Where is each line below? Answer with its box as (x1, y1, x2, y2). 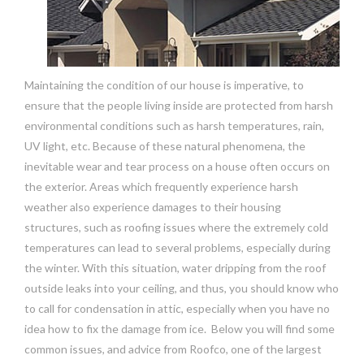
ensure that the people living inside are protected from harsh (24, 97, 333, 112)
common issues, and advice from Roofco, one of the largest (24, 341, 322, 356)
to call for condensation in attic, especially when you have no (24, 301, 330, 315)
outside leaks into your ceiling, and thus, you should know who (24, 280, 339, 295)
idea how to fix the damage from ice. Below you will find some (24, 321, 335, 336)
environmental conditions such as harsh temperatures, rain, (24, 118, 324, 132)
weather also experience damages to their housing (24, 199, 281, 214)
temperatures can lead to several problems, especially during (24, 240, 331, 254)
